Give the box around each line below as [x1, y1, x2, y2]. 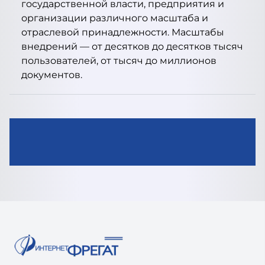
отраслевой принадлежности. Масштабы [21, 27, 224, 38]
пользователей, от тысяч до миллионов [21, 55, 216, 66]
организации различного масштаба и [21, 12, 208, 24]
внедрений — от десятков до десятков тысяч [21, 41, 243, 52]
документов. [21, 69, 82, 80]
